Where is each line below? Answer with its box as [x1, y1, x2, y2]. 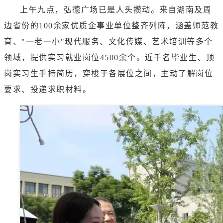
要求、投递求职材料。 [4, 85, 91, 94]
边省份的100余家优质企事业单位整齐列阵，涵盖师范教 [4, 21, 219, 30]
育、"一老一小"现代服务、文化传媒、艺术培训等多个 [4, 37, 213, 46]
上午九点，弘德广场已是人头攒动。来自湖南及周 [20, 5, 212, 14]
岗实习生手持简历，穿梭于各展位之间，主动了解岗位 [4, 69, 213, 78]
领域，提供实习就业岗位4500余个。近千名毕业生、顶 [4, 53, 215, 62]
